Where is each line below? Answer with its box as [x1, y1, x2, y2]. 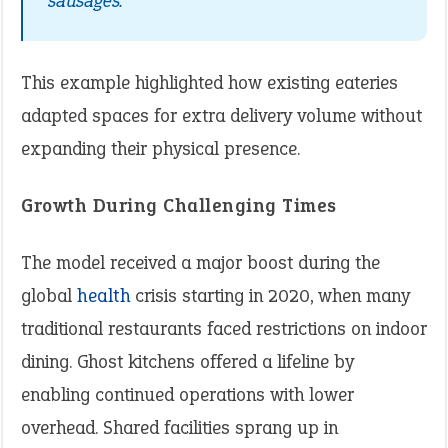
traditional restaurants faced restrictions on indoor [21, 316, 427, 341]
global [21, 283, 77, 308]
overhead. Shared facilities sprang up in [21, 415, 338, 440]
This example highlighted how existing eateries [21, 70, 398, 95]
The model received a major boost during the [21, 250, 380, 275]
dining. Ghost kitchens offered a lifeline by [21, 349, 354, 374]
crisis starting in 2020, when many [130, 283, 410, 308]
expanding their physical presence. [21, 136, 300, 161]
